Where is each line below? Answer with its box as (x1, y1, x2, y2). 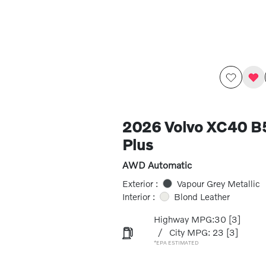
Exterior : (122, 178, 158, 189)
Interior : (122, 191, 155, 202)
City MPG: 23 (169, 227, 224, 237)
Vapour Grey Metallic (176, 178, 260, 189)
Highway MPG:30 (153, 214, 226, 224)
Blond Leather (173, 191, 230, 202)
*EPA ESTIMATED (153, 239, 199, 246)
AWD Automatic (122, 159, 192, 170)
